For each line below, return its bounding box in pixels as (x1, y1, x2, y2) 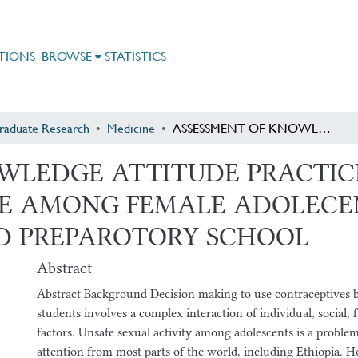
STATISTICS (104, 46, 166, 65)
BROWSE (41, 46, 92, 65)
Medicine (107, 118, 155, 137)
